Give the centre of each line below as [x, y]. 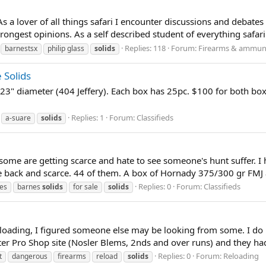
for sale [85, 187]
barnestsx [21, 48]
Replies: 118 [145, 48]
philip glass [66, 48]
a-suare [18, 118]
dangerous [30, 256]
